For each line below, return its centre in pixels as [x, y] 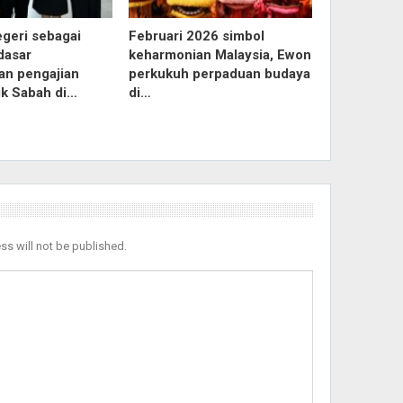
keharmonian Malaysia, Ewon [219, 55]
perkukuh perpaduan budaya [219, 74]
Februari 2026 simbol [196, 36]
